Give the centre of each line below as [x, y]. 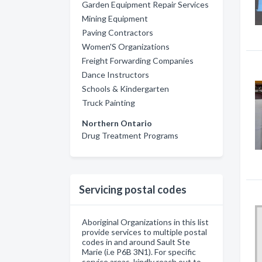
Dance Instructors [116, 75]
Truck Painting [108, 103]
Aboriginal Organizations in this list [145, 222]
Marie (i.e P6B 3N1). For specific [139, 252]
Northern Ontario [117, 123]
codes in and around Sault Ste [136, 242]
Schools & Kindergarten [125, 89]
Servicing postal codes [133, 189]
